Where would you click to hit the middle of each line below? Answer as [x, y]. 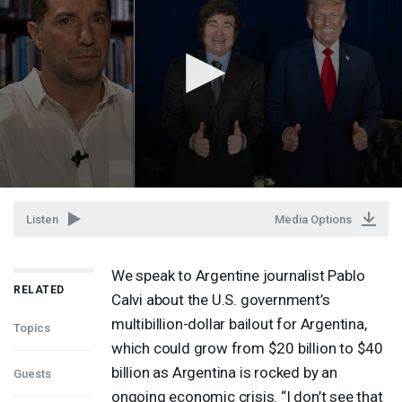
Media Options [313, 219]
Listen [42, 219]
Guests [32, 373]
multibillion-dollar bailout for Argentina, [239, 323]
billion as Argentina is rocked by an [224, 372]
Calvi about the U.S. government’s [221, 299]
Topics [32, 328]
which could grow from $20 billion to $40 [247, 348]
